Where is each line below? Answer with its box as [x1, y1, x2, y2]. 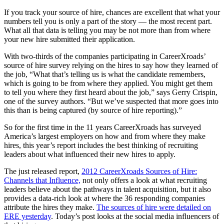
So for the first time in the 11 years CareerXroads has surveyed [4, 123, 201, 132]
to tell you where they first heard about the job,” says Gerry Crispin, [4, 88, 217, 97]
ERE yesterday [4, 212, 51, 221]
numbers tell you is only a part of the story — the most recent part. [4, 17, 212, 26]
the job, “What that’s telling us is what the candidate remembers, [4, 70, 205, 79]
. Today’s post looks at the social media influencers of [51, 212, 219, 221]
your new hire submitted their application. [4, 35, 135, 44]
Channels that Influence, [4, 176, 80, 185]
